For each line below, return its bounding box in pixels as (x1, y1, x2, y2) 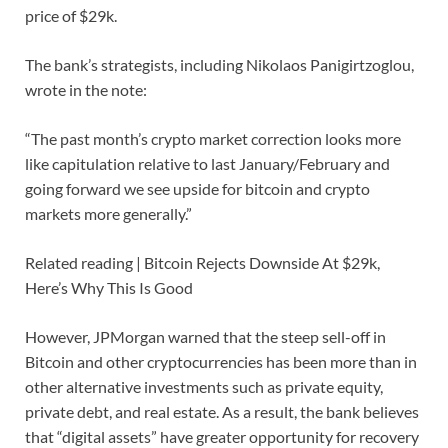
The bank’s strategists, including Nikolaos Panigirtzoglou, (25, 55, 414, 75)
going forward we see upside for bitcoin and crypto (25, 179, 370, 199)
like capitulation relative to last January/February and (25, 154, 390, 174)
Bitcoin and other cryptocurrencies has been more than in (25, 352, 417, 372)
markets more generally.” (25, 204, 192, 224)
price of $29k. (25, 6, 117, 26)
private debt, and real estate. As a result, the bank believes (25, 402, 419, 422)
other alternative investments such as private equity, (25, 377, 383, 397)
